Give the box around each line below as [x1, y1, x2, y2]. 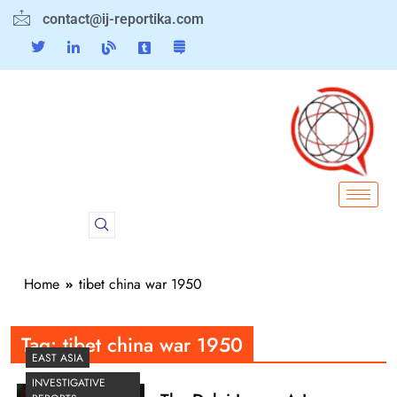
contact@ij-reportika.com [42, 11, 204, 27]
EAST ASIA [32, 350, 83, 367]
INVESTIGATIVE [32, 375, 105, 392]
